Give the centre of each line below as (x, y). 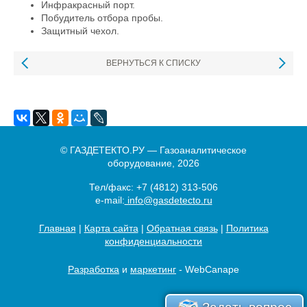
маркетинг (153, 269)
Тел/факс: (113, 187)
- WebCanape (208, 269)
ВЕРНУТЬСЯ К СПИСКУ (153, 63)
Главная (57, 228)
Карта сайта (111, 228)
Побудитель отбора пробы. (102, 18)
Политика (247, 228)
